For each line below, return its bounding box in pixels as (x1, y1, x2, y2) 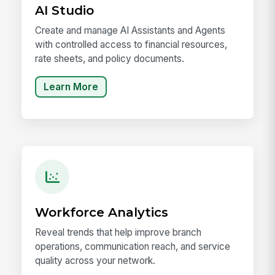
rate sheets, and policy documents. (35, 52, 185, 64)
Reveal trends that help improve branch (35, 226, 202, 238)
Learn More (44, 81, 98, 93)
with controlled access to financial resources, (35, 38, 228, 50)
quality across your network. (35, 254, 156, 266)
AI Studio (35, 2, 95, 18)
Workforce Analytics (35, 204, 169, 220)
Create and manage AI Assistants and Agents (35, 24, 226, 36)
